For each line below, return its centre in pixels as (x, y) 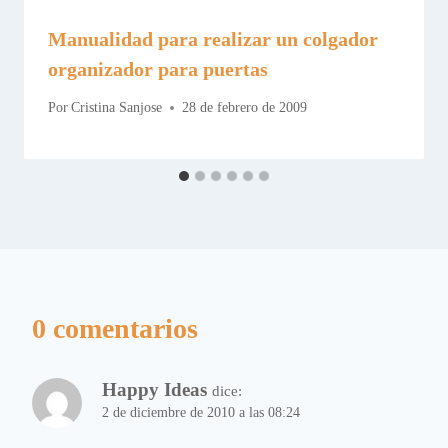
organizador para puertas (158, 68)
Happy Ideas (154, 390)
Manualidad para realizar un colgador (213, 38)
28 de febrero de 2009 (245, 108)
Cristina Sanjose (117, 108)
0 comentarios (115, 329)
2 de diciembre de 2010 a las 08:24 (201, 413)
